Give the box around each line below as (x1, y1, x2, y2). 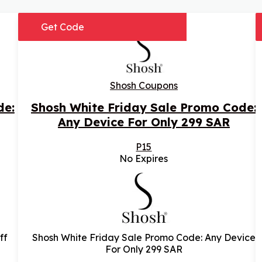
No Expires (119, 153, 168, 165)
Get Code (40, 21, 84, 33)
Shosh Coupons (109, 80, 178, 92)
